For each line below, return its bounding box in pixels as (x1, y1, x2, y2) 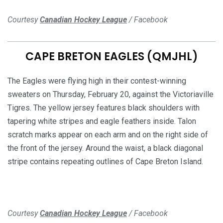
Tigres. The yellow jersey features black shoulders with (7, 103, 200, 112)
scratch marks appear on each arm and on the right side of (7, 129, 208, 139)
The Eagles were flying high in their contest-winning (7, 76, 186, 86)
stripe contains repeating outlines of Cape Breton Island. (7, 156, 203, 166)
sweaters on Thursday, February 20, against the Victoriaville (7, 89, 214, 99)
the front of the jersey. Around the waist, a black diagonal (7, 143, 203, 153)
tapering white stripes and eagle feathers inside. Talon (7, 116, 196, 126)
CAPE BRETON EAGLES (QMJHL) (25, 48, 198, 64)
